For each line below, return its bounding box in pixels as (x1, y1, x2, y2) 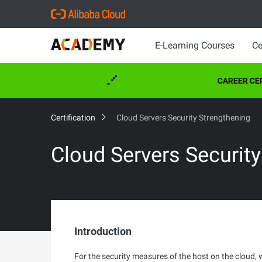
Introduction (74, 225, 132, 237)
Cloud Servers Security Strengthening (116, 113, 250, 122)
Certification (51, 113, 97, 122)
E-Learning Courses (155, 40, 235, 51)
